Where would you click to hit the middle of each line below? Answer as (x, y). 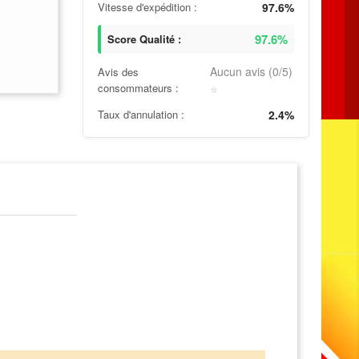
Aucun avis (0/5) (252, 71)
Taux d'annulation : (141, 115)
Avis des (119, 72)
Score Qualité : (145, 38)
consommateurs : (139, 88)
